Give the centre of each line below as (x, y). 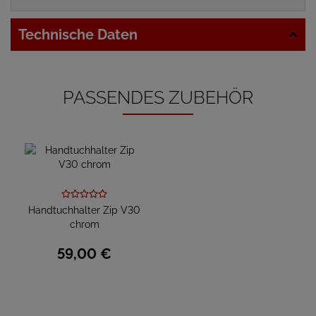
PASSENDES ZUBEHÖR (158, 97)
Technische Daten (78, 35)
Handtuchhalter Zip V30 (84, 210)
